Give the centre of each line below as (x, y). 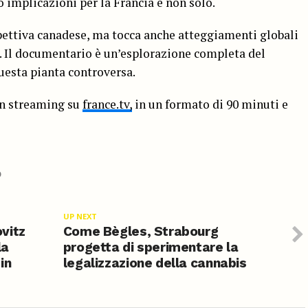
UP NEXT (80, 216)
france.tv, (107, 104)
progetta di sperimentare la (151, 247)
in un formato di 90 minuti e (210, 104)
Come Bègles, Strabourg (141, 231)
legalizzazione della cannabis (155, 263)
